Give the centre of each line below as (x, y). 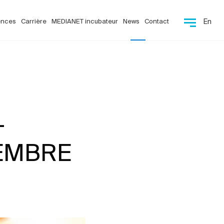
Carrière (34, 21)
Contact (157, 21)
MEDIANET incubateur (85, 21)
